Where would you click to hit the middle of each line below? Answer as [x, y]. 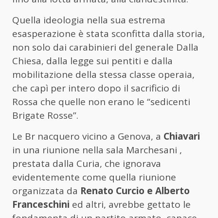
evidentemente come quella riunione [94, 177]
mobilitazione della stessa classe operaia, [103, 75]
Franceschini [41, 205]
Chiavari [182, 136]
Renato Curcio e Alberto [135, 191]
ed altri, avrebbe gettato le [130, 205]
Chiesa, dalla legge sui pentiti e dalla [92, 61]
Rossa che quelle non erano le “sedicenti [101, 102]
